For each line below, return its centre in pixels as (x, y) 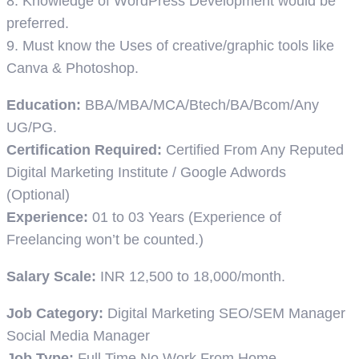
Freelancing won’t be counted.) (105, 239)
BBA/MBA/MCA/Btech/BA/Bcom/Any (202, 105)
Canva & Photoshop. (73, 68)
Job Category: (57, 313)
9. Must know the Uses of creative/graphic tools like (170, 45)
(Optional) (38, 194)
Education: (46, 105)
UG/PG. (32, 127)
